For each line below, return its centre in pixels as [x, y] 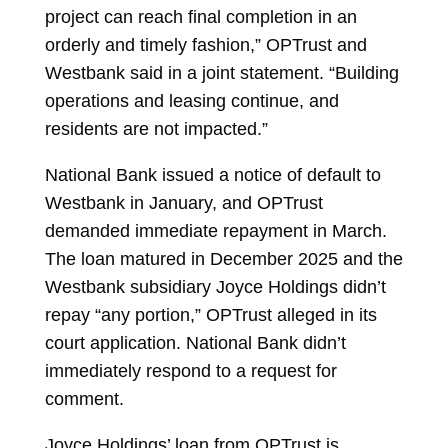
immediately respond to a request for [190, 371]
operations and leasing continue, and [191, 101]
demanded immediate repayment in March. [215, 231]
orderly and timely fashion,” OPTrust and [205, 45]
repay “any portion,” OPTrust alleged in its [210, 315]
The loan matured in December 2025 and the [223, 259]
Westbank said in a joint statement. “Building [221, 73]
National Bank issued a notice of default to [212, 175]
